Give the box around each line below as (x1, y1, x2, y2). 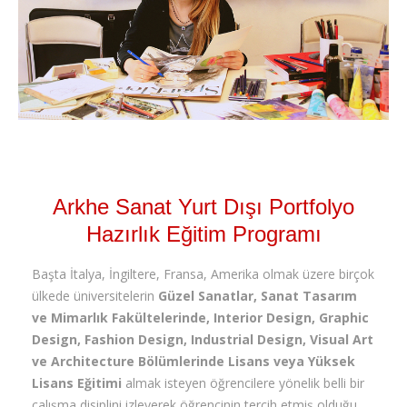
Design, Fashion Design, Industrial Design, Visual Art (32, 331, 373, 349)
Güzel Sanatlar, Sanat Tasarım (158, 287, 357, 305)
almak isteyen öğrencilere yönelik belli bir (122, 374, 364, 392)
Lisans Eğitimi (32, 374, 122, 392)
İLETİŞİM (153, 29, 206, 44)
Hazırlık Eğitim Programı (85, 222, 322, 247)
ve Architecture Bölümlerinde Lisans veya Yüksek (32, 352, 355, 371)
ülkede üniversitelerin (32, 287, 158, 305)
